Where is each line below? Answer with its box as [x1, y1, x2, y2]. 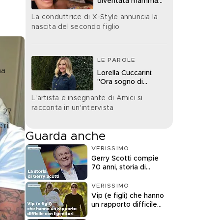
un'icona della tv [91, 172, 145, 180]
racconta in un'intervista [31, 104, 114, 111]
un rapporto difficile [91, 201, 157, 208]
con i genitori [91, 210, 135, 217]
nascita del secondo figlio [31, 23, 120, 30]
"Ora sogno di [97, 78, 143, 85]
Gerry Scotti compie [91, 155, 159, 162]
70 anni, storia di [91, 164, 146, 171]
